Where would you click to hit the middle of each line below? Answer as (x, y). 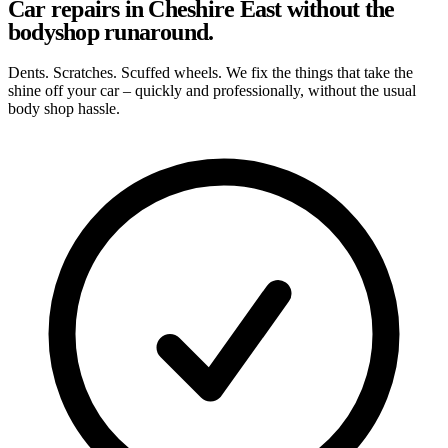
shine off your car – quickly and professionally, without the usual (212, 90)
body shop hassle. (64, 108)
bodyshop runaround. (111, 31)
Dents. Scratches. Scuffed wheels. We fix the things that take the (210, 72)
